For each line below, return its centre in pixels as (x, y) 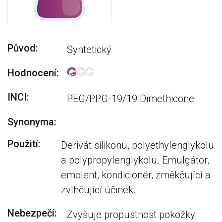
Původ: (23, 48)
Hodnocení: (33, 73)
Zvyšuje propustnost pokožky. (132, 215)
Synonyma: (32, 122)
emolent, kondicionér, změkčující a (136, 175)
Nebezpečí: (32, 213)
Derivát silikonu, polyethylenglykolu (138, 145)
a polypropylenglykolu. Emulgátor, (135, 160)
